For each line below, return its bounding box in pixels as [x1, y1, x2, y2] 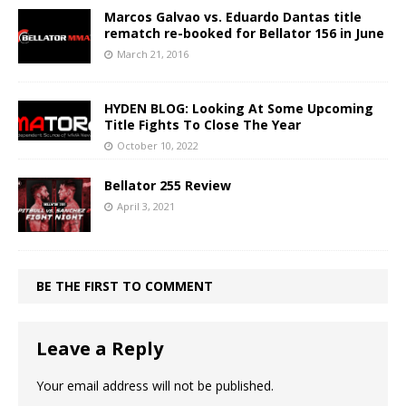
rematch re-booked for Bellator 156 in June [104, 24, 384, 42]
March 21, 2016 [117, 46, 188, 61]
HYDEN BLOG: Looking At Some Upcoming [104, 99, 373, 117]
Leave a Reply [36, 335, 163, 361]
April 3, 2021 [117, 198, 175, 213]
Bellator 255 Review [104, 176, 231, 194]
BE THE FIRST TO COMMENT [36, 276, 213, 295]
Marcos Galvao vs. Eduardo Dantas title [104, 7, 362, 25]
